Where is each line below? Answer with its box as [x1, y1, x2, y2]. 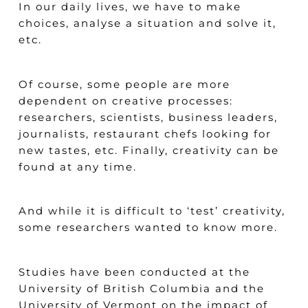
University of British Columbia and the [18, 281, 265, 295]
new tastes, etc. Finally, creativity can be [18, 143, 279, 157]
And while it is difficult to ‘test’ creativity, [18, 204, 285, 218]
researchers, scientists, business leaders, [18, 110, 278, 124]
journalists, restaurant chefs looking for [18, 126, 272, 140]
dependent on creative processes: [18, 93, 233, 107]
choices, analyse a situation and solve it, [18, 16, 276, 30]
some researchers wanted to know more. [18, 221, 278, 234]
